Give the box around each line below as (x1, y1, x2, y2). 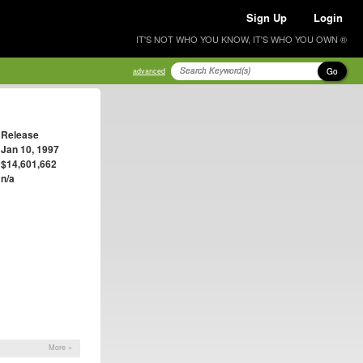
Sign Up (246, 10, 287, 25)
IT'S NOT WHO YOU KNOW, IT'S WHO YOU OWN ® (136, 32, 347, 45)
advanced (133, 66, 165, 76)
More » (49, 342, 72, 353)
